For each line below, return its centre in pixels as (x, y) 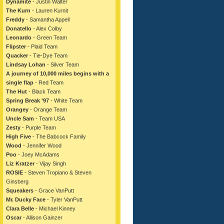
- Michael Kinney (55, 208)
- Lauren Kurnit (49, 10)
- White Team (66, 100)
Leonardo (19, 37)
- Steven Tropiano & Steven (57, 172)
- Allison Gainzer (42, 217)
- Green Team (49, 37)
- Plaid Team (42, 46)
